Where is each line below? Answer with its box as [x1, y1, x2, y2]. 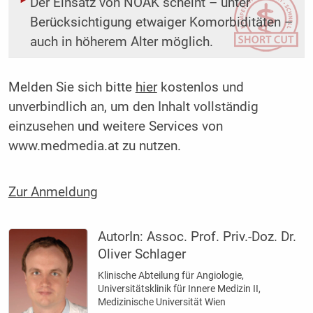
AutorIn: [98, 228, 147, 245]
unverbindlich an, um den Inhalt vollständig [8, 99, 259, 115]
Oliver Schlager [98, 246, 187, 262]
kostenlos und [156, 80, 244, 96]
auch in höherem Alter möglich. [29, 34, 213, 50]
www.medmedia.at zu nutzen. [8, 138, 181, 154]
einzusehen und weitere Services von [8, 119, 223, 135]
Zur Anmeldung [8, 184, 98, 200]
